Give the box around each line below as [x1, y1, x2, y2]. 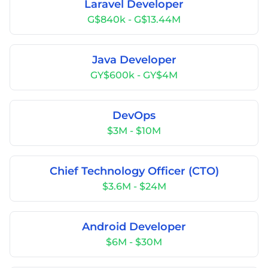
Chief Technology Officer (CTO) [49, 165, 219, 178]
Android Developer [82, 220, 186, 233]
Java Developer [92, 53, 176, 66]
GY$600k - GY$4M [90, 69, 178, 81]
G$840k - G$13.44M [87, 14, 181, 25]
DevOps [112, 109, 156, 122]
